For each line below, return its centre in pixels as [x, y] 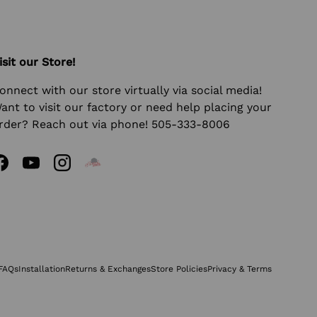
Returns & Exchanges [108, 269]
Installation [42, 269]
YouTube [53, 170]
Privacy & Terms [240, 269]
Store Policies [179, 269]
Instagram [89, 170]
